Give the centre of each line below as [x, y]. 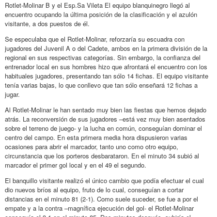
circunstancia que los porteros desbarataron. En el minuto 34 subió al [102, 155]
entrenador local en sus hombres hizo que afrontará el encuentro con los [106, 66]
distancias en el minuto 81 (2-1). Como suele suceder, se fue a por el [101, 199]
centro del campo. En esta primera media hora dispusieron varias [96, 137]
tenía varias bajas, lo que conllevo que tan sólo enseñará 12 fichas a [101, 85]
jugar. [12, 94]
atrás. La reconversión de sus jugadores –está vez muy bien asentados [105, 119]
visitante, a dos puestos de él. [47, 23]
